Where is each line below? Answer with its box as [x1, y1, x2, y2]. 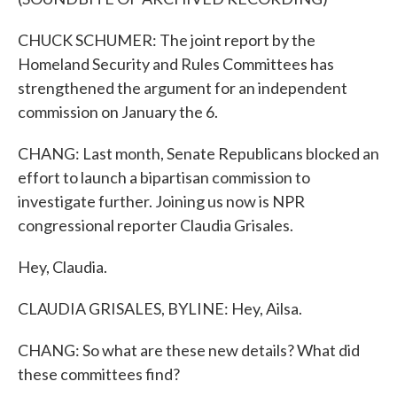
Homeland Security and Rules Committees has [18, 54, 334, 74]
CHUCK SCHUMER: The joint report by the [18, 30, 315, 50]
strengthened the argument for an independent [18, 78, 347, 97]
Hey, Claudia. [18, 257, 107, 276]
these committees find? [18, 364, 180, 384]
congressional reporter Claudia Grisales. [18, 215, 293, 235]
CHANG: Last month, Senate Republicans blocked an [18, 144, 379, 163]
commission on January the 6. [18, 102, 218, 121]
